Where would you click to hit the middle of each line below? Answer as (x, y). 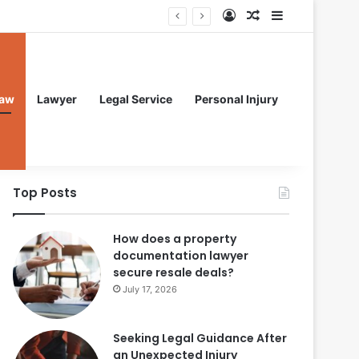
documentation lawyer (181, 256)
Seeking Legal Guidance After (200, 338)
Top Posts (45, 193)
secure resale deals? (173, 272)
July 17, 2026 (150, 289)
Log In (254, 15)
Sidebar (305, 15)
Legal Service (136, 99)
